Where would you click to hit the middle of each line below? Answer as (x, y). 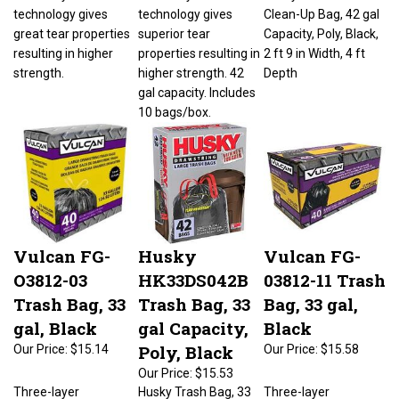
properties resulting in (199, 45)
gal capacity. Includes (197, 84)
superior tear (174, 25)
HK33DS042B (193, 271)
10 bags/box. (175, 103)
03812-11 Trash (325, 271)
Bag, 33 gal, (311, 295)
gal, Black (55, 319)
